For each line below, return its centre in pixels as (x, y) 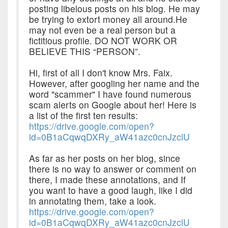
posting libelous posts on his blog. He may (114, 8)
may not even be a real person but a (102, 30)
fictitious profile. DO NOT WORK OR (103, 40)
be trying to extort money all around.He (108, 19)
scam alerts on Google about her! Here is (112, 104)
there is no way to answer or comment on (112, 168)
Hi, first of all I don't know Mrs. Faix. (101, 72)
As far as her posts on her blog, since (104, 158)
